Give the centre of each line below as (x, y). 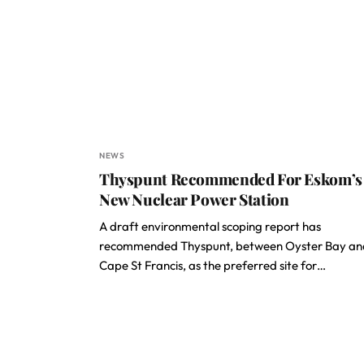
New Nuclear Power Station (194, 199)
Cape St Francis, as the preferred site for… (212, 265)
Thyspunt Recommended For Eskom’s (231, 179)
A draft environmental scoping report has (210, 226)
